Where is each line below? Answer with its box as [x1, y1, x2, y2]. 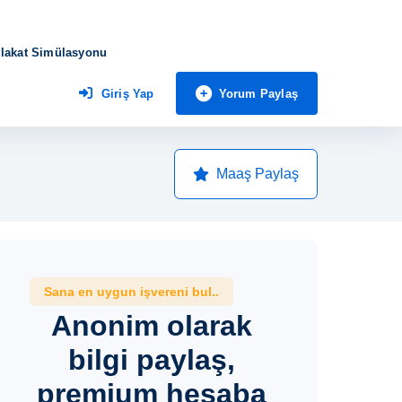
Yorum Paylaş [218, 86, 298, 100]
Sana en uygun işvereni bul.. [43, 284, 219, 299]
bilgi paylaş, [68, 344, 236, 376]
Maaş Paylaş [216, 166, 299, 181]
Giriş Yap [100, 87, 154, 100]
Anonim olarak [51, 310, 253, 342]
